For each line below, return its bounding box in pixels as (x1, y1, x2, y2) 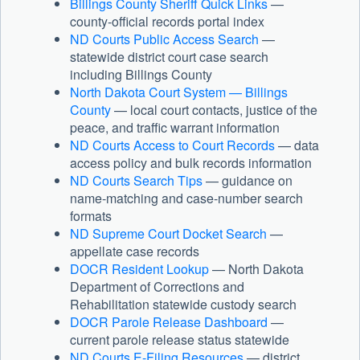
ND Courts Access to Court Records (70, 136, 275, 155)
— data (275, 136, 319, 155)
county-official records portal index (70, 12, 264, 31)
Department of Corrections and (70, 277, 244, 297)
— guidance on (202, 171, 292, 190)
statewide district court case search (70, 47, 268, 67)
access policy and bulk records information (70, 153, 312, 173)
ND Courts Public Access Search (70, 30, 259, 49)
